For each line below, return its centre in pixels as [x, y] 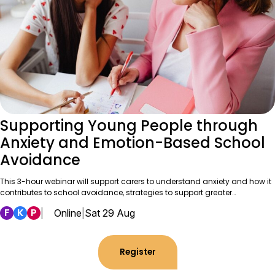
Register [137, 252]
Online [68, 213]
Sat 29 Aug [110, 213]
